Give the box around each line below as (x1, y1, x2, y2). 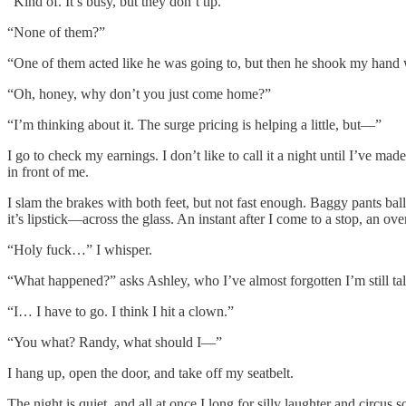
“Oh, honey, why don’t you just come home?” (7, 85, 271, 101)
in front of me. (7, 163, 89, 179)
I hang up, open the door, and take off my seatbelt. (7, 364, 294, 381)
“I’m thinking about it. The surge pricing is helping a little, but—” (7, 116, 382, 132)
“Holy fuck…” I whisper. (7, 241, 152, 257)
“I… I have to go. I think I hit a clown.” (7, 303, 234, 319)
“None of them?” (7, 24, 105, 40)
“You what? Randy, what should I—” (7, 333, 222, 350)
